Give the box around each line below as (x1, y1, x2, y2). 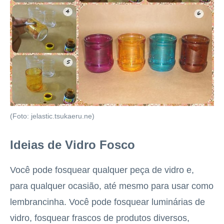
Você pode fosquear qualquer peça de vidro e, (10, 165, 194, 175)
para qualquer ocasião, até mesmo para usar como (10, 181, 213, 191)
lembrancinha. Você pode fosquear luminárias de (10, 197, 205, 207)
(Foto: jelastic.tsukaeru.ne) (10, 112, 94, 120)
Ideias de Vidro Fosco (10, 138, 135, 152)
